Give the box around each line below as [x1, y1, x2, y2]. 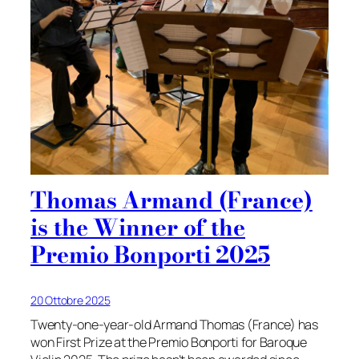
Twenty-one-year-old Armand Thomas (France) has [30, 315, 318, 333]
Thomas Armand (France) [30, 182, 313, 217]
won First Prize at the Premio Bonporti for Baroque [30, 333, 308, 351]
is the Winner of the [30, 209, 245, 244]
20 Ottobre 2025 [30, 292, 111, 308]
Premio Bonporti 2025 [30, 236, 270, 272]
